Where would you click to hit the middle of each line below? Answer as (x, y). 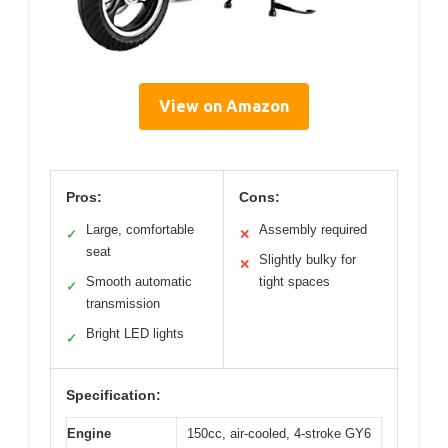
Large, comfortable (140, 230)
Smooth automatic (139, 282)
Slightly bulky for (307, 260)
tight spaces (294, 282)
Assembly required (313, 230)
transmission (123, 304)
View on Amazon (224, 106)
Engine (89, 434)
